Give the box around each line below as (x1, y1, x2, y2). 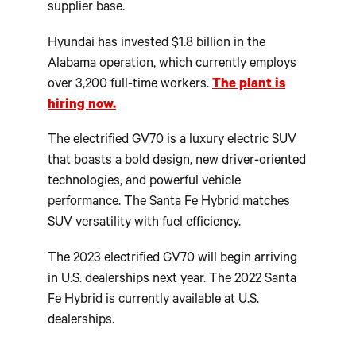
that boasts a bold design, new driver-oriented (48, 154, 306, 170)
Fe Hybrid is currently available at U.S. (48, 292, 259, 308)
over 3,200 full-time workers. (48, 77, 212, 93)
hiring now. (48, 98, 116, 114)
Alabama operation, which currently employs (48, 56, 296, 72)
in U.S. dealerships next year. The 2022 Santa (48, 272, 296, 288)
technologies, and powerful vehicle (48, 175, 241, 191)
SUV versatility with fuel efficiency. (48, 216, 241, 232)
